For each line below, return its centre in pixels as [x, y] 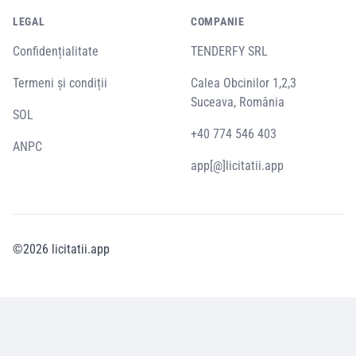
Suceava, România [238, 102]
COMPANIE [218, 21]
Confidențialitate [56, 51]
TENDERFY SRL [229, 51]
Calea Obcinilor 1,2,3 [244, 83]
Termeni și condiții [60, 83]
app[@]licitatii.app [237, 165]
